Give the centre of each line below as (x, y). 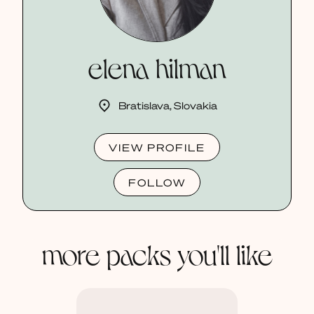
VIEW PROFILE (157, 147)
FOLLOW (157, 182)
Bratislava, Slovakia (168, 105)
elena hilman (157, 66)
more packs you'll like (157, 253)
